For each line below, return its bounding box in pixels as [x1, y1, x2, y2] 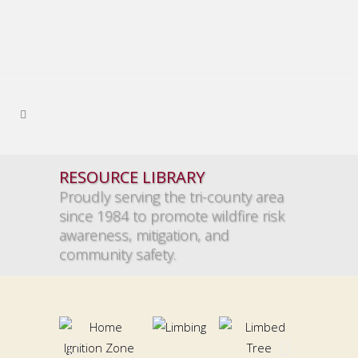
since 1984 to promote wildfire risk [59, 206, 284, 225]
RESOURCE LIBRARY [59, 166, 205, 188]
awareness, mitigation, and [59, 225, 229, 245]
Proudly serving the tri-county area [59, 187, 284, 206]
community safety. [59, 245, 176, 264]
